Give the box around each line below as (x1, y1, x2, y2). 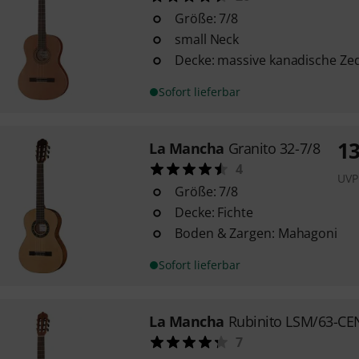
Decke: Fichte (174, 204, 253, 221)
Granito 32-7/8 (228, 139, 321, 158)
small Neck (174, 30, 240, 48)
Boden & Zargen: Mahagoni (174, 224, 338, 242)
